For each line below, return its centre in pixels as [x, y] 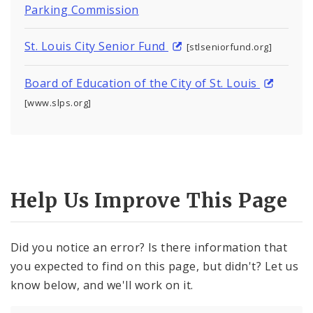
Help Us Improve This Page [149, 200]
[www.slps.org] [58, 102]
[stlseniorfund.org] [229, 46]
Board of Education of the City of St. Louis [143, 83]
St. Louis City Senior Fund [96, 46]
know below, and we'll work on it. [102, 285]
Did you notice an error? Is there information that [149, 248]
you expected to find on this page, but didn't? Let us [155, 267]
